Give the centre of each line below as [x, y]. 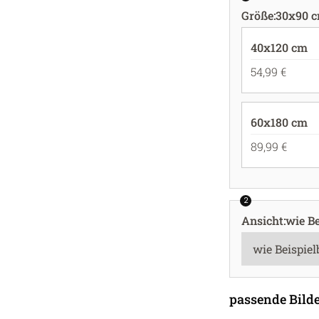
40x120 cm [279, 47]
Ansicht [262, 220]
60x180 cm [279, 122]
